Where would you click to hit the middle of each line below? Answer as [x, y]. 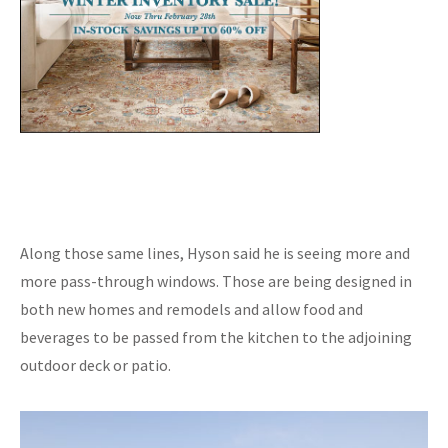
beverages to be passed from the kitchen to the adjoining [216, 337]
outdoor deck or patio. [95, 365]
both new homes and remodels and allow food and [191, 309]
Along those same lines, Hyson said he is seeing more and [215, 253]
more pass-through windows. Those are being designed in [216, 281]
